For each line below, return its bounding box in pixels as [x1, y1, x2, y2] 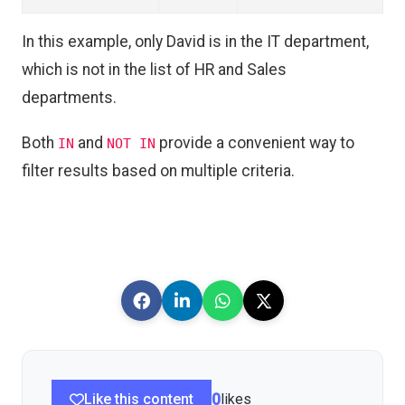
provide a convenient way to [155, 134, 354, 153]
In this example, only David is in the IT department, [22, 33, 369, 52]
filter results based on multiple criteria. [22, 162, 295, 181]
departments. [22, 89, 117, 108]
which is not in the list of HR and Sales [22, 61, 287, 80]
